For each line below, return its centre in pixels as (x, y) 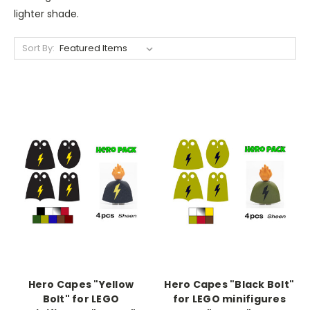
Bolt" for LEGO (81, 299)
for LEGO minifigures (229, 299)
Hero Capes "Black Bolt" (229, 284)
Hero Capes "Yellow (81, 284)
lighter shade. (46, 13)
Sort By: (38, 48)
